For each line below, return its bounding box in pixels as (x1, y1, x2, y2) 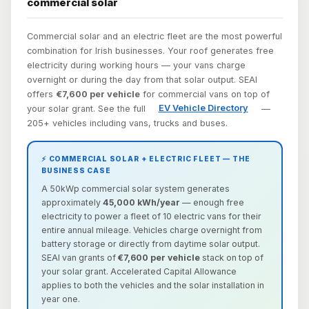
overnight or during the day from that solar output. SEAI (26, 74, 257, 85)
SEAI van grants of (41, 252, 118, 263)
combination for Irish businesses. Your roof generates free (26, 45, 274, 56)
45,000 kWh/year (103, 197, 180, 208)
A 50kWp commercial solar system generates (41, 183, 230, 194)
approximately (41, 197, 103, 208)
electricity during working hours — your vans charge (26, 59, 246, 70)
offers (26, 88, 56, 99)
